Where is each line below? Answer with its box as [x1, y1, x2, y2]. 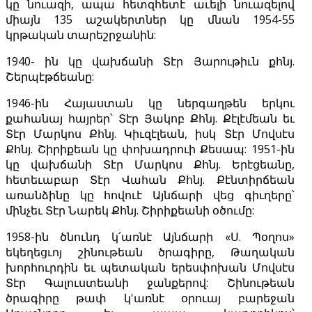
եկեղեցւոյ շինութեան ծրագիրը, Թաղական [6, 244, 295, 260]
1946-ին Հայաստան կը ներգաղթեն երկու [6, 95, 295, 111]
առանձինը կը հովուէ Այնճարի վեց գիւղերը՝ [6, 187, 295, 203]
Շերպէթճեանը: [6, 69, 94, 85]
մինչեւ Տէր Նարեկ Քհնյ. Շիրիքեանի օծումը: [6, 203, 254, 219]
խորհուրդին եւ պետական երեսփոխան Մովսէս [6, 260, 295, 276]
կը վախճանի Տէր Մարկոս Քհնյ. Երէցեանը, [6, 157, 295, 173]
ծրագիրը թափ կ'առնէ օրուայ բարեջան [6, 290, 295, 306]
